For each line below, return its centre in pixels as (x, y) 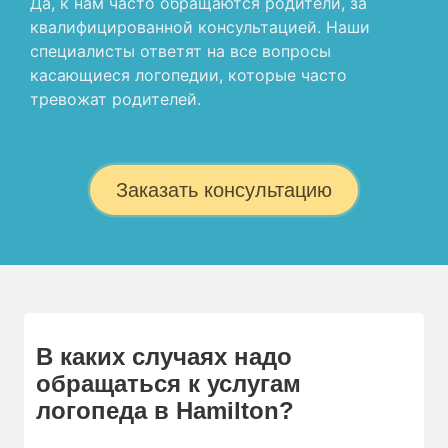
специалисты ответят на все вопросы (180, 51)
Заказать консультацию (224, 190)
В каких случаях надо (164, 357)
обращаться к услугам (168, 384)
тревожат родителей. (115, 99)
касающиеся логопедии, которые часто (188, 75)
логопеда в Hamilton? (165, 411)
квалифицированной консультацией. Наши (200, 27)
